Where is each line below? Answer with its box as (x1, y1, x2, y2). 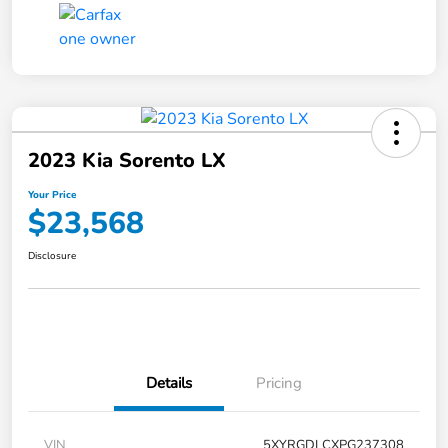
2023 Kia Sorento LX (28, 147, 226, 175)
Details (146, 373, 192, 394)
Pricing (256, 373, 302, 394)
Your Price (28, 188, 76, 203)
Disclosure (28, 249, 76, 264)
